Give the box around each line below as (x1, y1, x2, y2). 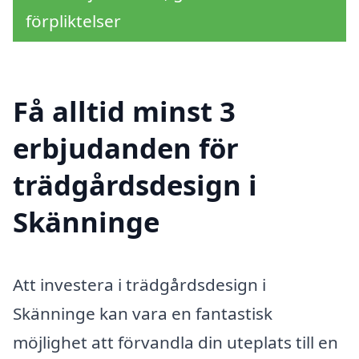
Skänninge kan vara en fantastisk (13, 302, 272, 325)
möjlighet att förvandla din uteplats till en (13, 331, 338, 354)
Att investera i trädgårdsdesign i (13, 273, 266, 296)
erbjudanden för (13, 129, 239, 167)
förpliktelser (26, 9, 121, 32)
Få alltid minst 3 (13, 92, 236, 131)
